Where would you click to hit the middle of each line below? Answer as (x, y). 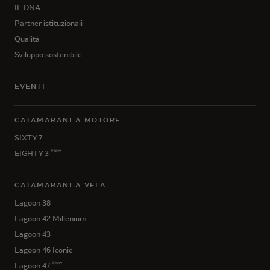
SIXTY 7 (28, 138)
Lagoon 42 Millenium (51, 218)
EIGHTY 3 (32, 153)
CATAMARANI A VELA (61, 185)
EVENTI (30, 86)
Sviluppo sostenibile (48, 55)
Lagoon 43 (33, 234)
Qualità (27, 39)
